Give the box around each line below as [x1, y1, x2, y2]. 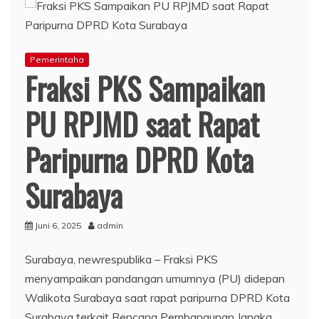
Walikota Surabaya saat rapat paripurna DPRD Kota [25, 290, 290, 305]
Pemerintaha [30, 53, 84, 65]
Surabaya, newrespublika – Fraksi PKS [25, 251, 218, 266]
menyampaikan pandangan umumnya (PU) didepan [25, 271, 285, 286]
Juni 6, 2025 [35, 219, 81, 231]
